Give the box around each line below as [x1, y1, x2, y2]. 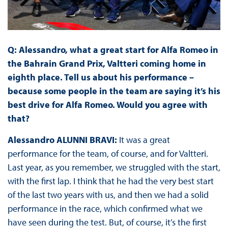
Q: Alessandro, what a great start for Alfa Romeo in [7, 44, 218, 56]
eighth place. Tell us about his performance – [7, 71, 194, 83]
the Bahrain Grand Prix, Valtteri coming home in [7, 58, 206, 70]
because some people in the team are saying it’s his [7, 85, 220, 97]
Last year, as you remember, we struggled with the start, [7, 161, 220, 174]
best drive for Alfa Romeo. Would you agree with [7, 99, 208, 111]
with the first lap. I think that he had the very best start [7, 175, 214, 187]
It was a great [119, 134, 170, 146]
